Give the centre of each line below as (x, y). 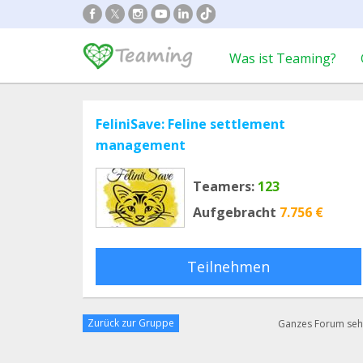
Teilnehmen (228, 267)
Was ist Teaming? (283, 58)
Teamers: (224, 186)
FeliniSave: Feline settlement (190, 124)
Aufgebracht (235, 212)
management (141, 145)
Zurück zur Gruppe (131, 323)
